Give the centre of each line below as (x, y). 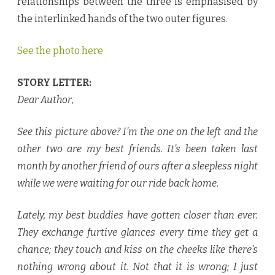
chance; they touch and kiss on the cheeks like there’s (137, 250)
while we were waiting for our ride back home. (118, 184)
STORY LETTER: (54, 83)
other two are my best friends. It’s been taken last (137, 149)
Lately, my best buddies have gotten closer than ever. (137, 215)
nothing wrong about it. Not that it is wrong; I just (137, 267)
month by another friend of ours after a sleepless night (137, 166)
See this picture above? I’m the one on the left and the (137, 132)
